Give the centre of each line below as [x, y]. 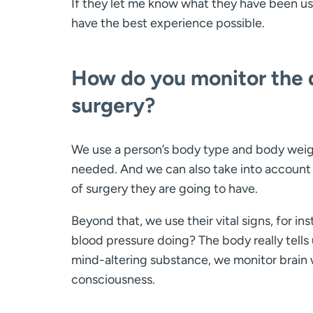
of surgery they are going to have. [165, 188]
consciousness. [113, 279]
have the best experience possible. [168, 23]
